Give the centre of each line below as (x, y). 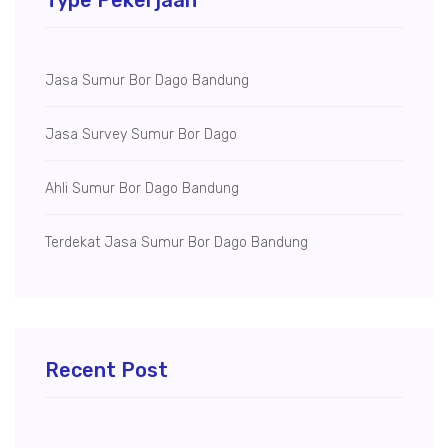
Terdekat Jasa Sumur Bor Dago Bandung (176, 242)
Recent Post (106, 369)
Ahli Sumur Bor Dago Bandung (142, 188)
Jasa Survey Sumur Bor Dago (141, 134)
